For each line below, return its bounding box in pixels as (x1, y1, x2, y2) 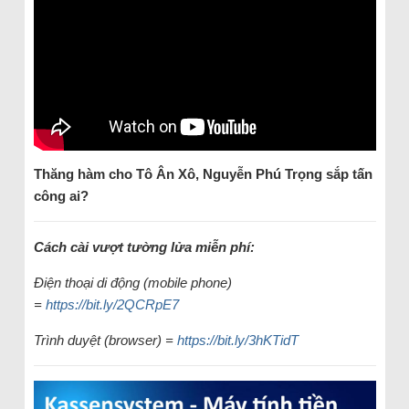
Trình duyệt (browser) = (33, 332, 177, 349)
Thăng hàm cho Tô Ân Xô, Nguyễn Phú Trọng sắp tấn (33, 166, 372, 183)
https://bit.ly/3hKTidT (176, 332, 299, 349)
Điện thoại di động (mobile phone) (33, 275, 232, 291)
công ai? (33, 188, 89, 204)
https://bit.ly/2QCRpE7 (45, 297, 179, 313)
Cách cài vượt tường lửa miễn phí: (33, 239, 255, 256)
